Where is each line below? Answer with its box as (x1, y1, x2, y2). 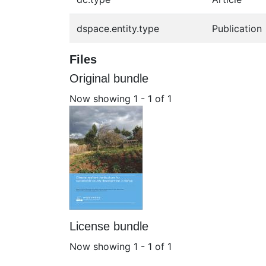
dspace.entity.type (77, 23, 159, 34)
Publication (212, 23, 262, 34)
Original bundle (69, 72, 148, 85)
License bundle (69, 219, 148, 233)
